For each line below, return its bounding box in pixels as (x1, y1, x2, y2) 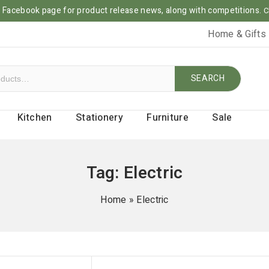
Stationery (75, 110, 123, 125)
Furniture (147, 110, 189, 125)
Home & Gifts (208, 27, 266, 41)
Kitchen (17, 110, 52, 125)
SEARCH (190, 72, 225, 85)
